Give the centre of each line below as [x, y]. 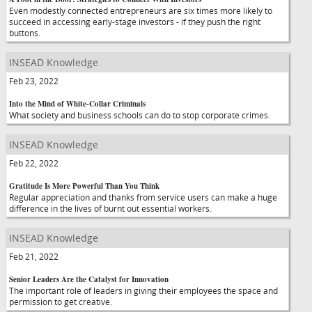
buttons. [25, 33]
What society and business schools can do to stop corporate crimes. [140, 115]
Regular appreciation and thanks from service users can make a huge [143, 197]
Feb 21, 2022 [34, 256]
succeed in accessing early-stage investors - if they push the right [135, 22]
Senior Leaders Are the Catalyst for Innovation [89, 279]
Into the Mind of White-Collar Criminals [77, 104]
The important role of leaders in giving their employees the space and [143, 290]
